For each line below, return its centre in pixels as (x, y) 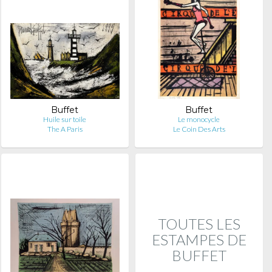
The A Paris (65, 129)
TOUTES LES (199, 224)
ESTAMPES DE (199, 240)
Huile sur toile (65, 119)
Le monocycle (199, 119)
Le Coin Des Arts (199, 129)
